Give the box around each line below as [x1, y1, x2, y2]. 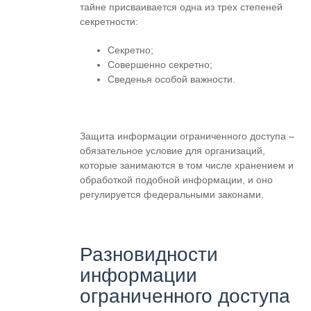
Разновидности [80, 244, 218, 265]
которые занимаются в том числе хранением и [80, 160, 294, 171]
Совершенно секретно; [108, 59, 212, 70]
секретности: [80, 16, 138, 27]
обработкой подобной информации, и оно [80, 174, 273, 185]
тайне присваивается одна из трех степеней [80, 1, 283, 12]
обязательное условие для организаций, [80, 145, 265, 156]
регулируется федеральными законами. [80, 189, 264, 200]
